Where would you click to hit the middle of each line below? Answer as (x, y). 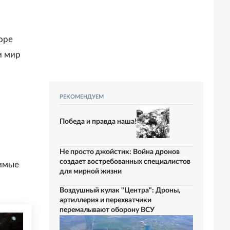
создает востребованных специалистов (125, 162)
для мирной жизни (91, 171)
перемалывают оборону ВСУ (107, 210)
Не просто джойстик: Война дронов (120, 152)
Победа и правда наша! (98, 121)
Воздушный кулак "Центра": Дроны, (120, 190)
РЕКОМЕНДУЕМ (82, 97)
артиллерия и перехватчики (106, 200)
